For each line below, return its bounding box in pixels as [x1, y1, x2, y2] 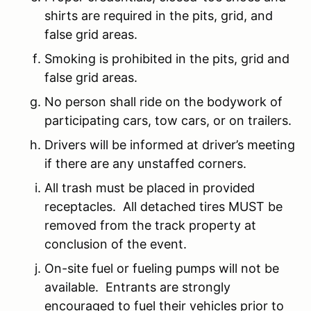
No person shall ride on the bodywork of [44, 94, 283, 109]
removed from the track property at [44, 217, 256, 233]
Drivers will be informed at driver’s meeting [44, 137, 295, 152]
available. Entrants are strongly [44, 279, 230, 294]
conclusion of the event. [44, 236, 187, 251]
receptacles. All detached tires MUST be [44, 199, 283, 214]
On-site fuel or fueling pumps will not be [44, 260, 279, 276]
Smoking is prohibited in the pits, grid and [44, 51, 289, 66]
